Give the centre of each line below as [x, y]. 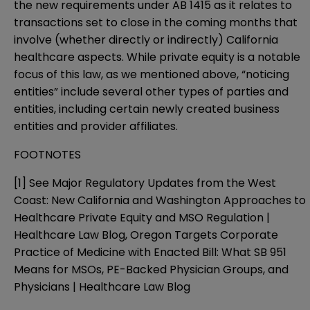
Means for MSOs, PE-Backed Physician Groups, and [151, 270]
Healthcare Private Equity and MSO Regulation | [142, 218]
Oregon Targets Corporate [204, 235]
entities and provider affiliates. [96, 127]
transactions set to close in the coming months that [156, 23]
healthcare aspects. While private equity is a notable [157, 57]
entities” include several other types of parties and [151, 92]
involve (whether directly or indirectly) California [146, 40]
